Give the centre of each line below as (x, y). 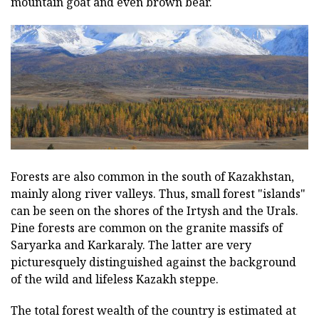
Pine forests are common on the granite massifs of (147, 228)
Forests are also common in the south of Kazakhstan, (152, 177)
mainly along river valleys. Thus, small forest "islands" (158, 194)
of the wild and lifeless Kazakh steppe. (115, 279)
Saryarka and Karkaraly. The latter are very (131, 245)
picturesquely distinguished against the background (153, 262)
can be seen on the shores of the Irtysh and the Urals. (155, 211)
